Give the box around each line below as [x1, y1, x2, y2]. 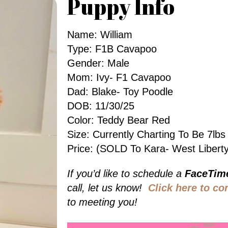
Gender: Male [67, 58, 129, 69]
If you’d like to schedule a [67, 168, 185, 179]
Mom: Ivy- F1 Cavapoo [67, 72, 171, 83]
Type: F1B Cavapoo [67, 43, 157, 54]
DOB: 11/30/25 [67, 100, 134, 111]
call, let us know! [67, 182, 148, 193]
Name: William [67, 29, 132, 40]
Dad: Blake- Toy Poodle [67, 86, 173, 97]
